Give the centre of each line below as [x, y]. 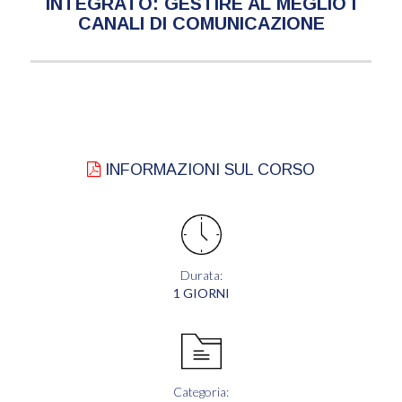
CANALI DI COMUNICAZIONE [201, 23]
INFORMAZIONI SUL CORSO [208, 169]
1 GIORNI [201, 293]
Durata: [201, 275]
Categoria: [201, 391]
